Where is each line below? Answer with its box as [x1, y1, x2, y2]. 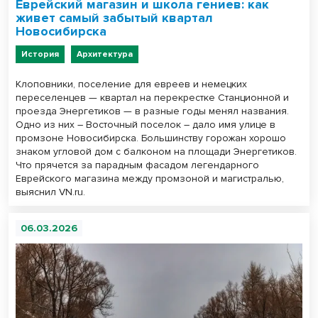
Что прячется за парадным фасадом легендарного [16, 158, 259, 171]
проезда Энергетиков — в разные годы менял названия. [16, 104, 289, 117]
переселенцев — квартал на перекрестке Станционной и [16, 91, 289, 104]
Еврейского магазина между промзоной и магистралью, [16, 172, 284, 185]
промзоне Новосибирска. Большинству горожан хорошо [16, 131, 286, 144]
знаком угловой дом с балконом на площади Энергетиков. [16, 145, 297, 158]
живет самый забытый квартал [16, 9, 213, 26]
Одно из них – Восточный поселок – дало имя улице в [16, 118, 275, 131]
